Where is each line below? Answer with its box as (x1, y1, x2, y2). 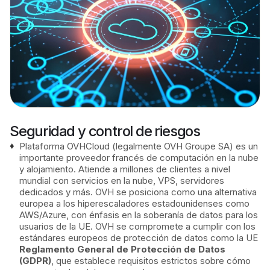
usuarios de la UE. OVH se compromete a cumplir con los (19, 221, 256, 233)
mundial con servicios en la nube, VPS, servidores (19, 175, 224, 187)
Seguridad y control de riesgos (10, 122, 200, 140)
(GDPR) (19, 255, 51, 267)
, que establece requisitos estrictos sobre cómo (51, 255, 251, 267)
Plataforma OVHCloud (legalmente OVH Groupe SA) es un (19, 140, 258, 152)
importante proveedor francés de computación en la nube (19, 152, 259, 164)
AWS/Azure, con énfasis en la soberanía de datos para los (19, 209, 258, 221)
